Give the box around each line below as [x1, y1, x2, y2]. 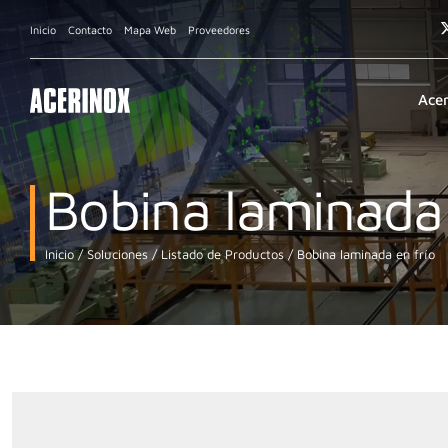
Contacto [68, 22, 112, 36]
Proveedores [188, 22, 250, 36]
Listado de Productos [157, 245, 284, 262]
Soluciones [83, 245, 148, 262]
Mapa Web [124, 22, 176, 36]
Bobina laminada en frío [293, 245, 435, 262]
